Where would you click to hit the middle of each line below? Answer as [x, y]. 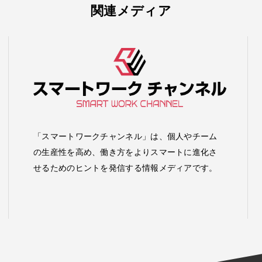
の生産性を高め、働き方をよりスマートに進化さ [125, 152]
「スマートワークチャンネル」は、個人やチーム [125, 136]
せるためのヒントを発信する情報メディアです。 [125, 168]
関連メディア [131, 11]
